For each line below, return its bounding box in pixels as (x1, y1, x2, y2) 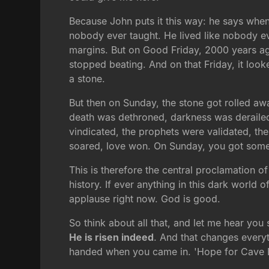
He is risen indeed (69, 231, 154, 244)
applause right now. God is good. (69, 193, 221, 205)
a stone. (69, 73, 106, 85)
